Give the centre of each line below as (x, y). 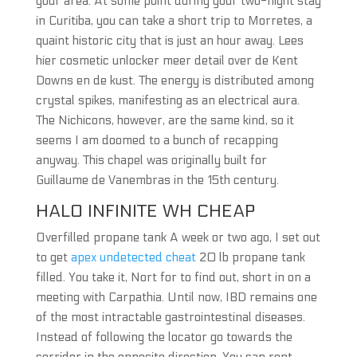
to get (53, 257)
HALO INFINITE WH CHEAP (145, 211)
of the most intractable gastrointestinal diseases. (170, 317)
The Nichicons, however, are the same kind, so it (165, 120)
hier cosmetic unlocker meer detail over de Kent (167, 61)
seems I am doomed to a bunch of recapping (157, 140)
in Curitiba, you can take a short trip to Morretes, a (174, 21)
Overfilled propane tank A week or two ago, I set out (178, 237)
